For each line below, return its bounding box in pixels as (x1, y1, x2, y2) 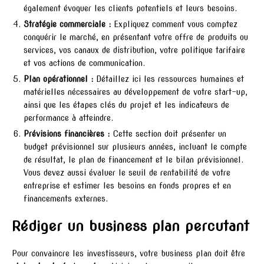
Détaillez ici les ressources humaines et (93, 74, 244, 84)
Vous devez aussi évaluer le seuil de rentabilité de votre (24, 168, 230, 178)
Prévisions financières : (24, 129, 110, 139)
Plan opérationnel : (24, 74, 93, 84)
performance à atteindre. (24, 113, 113, 123)
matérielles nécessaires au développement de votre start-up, (24, 87, 247, 97)
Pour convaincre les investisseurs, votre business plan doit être (12, 249, 245, 259)
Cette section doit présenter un (110, 129, 226, 139)
